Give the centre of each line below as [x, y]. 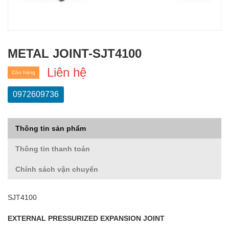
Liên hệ [67, 73]
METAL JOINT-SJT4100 [75, 54]
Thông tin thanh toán [53, 149]
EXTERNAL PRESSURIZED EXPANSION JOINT [86, 219]
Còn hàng [24, 73]
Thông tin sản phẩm [51, 129]
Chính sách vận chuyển [57, 169]
